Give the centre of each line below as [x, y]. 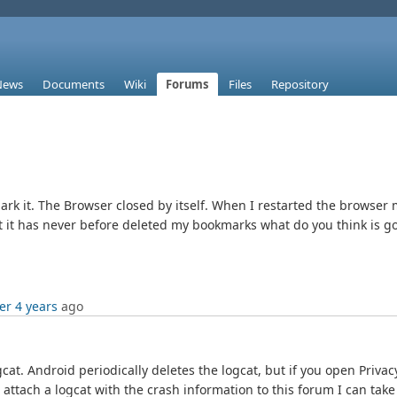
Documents [74, 85]
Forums [187, 85]
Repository [300, 85]
